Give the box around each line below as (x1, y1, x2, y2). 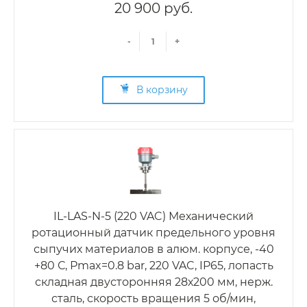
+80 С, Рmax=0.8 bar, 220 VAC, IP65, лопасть (34, 259, 273, 273)
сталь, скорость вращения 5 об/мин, (51, 292, 256, 306)
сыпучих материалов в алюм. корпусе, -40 (33, 243, 274, 256)
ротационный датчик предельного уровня (32, 226, 275, 240)
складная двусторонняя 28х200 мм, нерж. (34, 275, 273, 289)
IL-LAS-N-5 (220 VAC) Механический (53, 210, 254, 223)
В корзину (136, 84, 188, 97)
